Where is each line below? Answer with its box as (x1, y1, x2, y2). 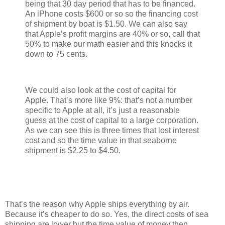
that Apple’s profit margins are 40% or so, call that (25, 30, 200, 39)
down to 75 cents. (25, 50, 87, 59)
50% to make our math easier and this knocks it (25, 40, 192, 49)
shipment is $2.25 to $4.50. (25, 146, 121, 155)
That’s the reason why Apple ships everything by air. (5, 200, 189, 209)
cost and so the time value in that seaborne (25, 136, 177, 145)
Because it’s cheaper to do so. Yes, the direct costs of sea (5, 210, 208, 219)
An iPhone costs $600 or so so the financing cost (25, 10, 198, 19)
